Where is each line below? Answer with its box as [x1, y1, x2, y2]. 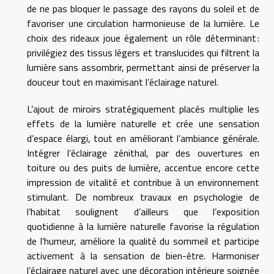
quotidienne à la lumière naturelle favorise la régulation [27, 218, 259, 234]
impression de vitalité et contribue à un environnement [27, 174, 259, 190]
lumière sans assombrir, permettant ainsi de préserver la [27, 59, 259, 75]
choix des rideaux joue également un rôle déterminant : [27, 30, 259, 45]
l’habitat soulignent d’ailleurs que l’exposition [27, 204, 259, 219]
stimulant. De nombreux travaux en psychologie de [27, 189, 259, 204]
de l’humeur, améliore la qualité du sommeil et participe [27, 233, 259, 248]
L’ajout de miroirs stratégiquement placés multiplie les [27, 101, 259, 116]
